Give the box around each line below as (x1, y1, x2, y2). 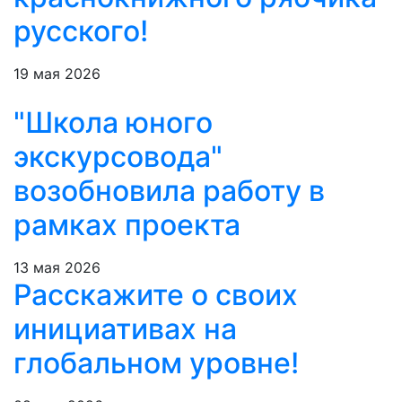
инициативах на (13, 311, 237, 347)
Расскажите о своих (13, 277, 298, 313)
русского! (13, 13, 148, 49)
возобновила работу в (13, 173, 325, 209)
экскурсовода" (13, 139, 223, 175)
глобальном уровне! (13, 345, 299, 381)
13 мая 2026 (13, 258, 100, 277)
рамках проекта (13, 207, 240, 243)
